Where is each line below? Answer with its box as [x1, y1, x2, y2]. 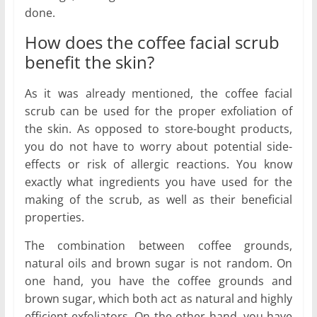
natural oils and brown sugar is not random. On [24, 255, 293, 272]
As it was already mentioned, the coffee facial [24, 86, 293, 102]
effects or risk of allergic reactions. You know [24, 156, 293, 173]
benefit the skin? [24, 50, 154, 74]
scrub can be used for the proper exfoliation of [24, 103, 293, 120]
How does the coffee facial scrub [24, 30, 279, 54]
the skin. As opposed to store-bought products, [24, 121, 293, 137]
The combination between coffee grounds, [24, 238, 293, 254]
